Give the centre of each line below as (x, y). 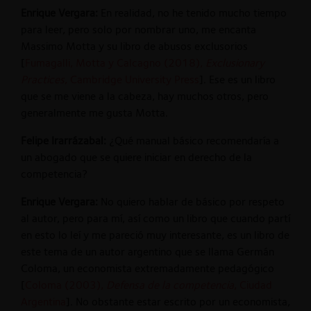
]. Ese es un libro (237, 79)
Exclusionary (235, 62)
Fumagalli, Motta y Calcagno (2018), (115, 62)
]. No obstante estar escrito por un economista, (178, 301)
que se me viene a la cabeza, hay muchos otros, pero (145, 96)
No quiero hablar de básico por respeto (191, 201)
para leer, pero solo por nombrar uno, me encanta (138, 29)
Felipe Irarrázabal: (64, 140)
